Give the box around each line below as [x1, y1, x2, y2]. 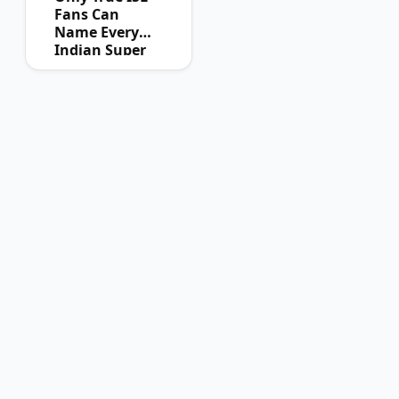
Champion [54, 76, 128, 96]
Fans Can [54, 4, 119, 25]
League [54, 58, 106, 78]
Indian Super [54, 40, 146, 61]
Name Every [54, 22, 139, 43]
